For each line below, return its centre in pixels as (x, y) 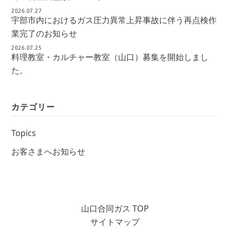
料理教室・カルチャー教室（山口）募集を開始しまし (110, 57)
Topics (24, 133)
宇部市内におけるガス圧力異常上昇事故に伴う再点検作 (114, 20)
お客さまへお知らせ (49, 151)
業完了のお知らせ (44, 33)
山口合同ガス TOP (115, 208)
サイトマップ (115, 222)
